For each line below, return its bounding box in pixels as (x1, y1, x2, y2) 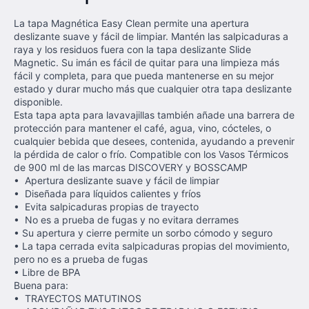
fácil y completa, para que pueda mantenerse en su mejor (14, 70, 274, 81)
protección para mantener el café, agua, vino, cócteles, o (14, 122, 271, 134)
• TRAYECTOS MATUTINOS (14, 292, 141, 304)
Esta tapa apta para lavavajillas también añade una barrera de (14, 109, 295, 121)
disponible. (14, 96, 66, 108)
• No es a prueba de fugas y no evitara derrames (14, 214, 239, 226)
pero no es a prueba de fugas (14, 253, 148, 265)
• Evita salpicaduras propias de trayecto (14, 201, 199, 212)
